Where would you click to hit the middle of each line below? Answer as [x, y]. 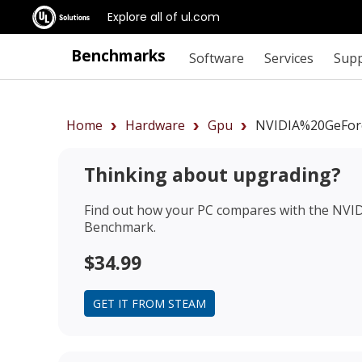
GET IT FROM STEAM [149, 303]
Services [288, 58]
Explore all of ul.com [164, 17]
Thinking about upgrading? [213, 174]
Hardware [155, 125]
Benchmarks [118, 55]
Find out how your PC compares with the [208, 210]
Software [216, 58]
